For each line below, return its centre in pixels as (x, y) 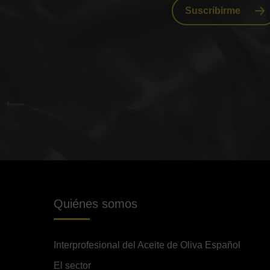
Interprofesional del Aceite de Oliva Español (147, 245)
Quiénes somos (96, 204)
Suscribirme (213, 11)
